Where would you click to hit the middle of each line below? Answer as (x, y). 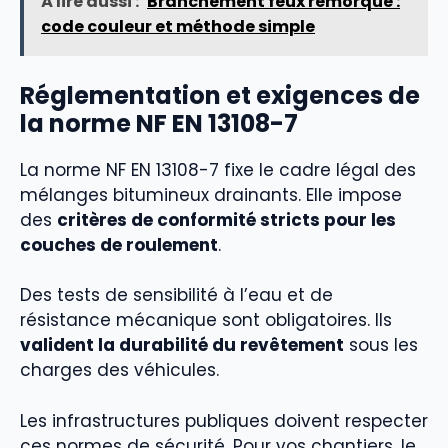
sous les (381, 345)
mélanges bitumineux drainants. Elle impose (211, 194)
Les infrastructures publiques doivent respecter (224, 420)
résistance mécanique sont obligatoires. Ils (206, 320)
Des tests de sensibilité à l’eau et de (176, 295)
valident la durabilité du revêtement (182, 345)
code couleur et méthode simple (178, 27)
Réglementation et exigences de (220, 95)
